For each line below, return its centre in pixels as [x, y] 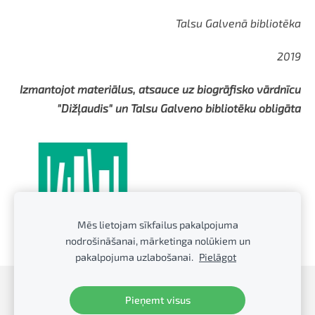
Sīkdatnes [157, 292]
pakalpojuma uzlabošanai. [135, 257]
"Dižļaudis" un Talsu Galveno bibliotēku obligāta [179, 108]
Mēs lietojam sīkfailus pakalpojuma [157, 225]
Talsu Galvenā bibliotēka [238, 23]
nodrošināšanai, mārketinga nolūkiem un [157, 241]
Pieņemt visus [157, 300]
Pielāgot [218, 257]
